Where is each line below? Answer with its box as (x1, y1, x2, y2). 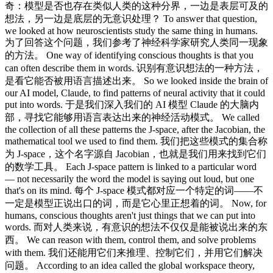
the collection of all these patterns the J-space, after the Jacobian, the (5, 124, 265, 135)
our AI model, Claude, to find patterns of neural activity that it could (5, 87, 265, 98)
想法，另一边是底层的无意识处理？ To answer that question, (5, 13, 257, 24)
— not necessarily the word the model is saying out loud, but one (5, 173, 254, 184)
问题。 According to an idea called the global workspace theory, (5, 260, 255, 271)
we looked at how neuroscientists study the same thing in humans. (5, 25, 258, 36)
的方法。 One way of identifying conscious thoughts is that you (5, 49, 253, 60)
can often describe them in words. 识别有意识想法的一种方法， (5, 62, 263, 73)
